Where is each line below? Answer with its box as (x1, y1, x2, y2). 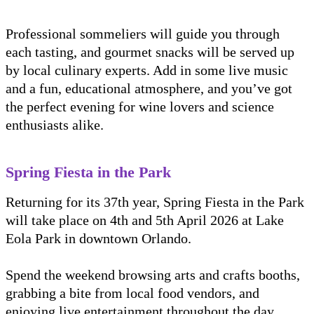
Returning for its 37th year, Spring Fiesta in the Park (6, 194, 304, 210)
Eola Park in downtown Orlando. (6, 231, 191, 247)
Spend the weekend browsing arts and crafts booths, (6, 267, 300, 283)
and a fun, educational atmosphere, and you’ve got (6, 81, 292, 97)
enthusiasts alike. (6, 117, 104, 133)
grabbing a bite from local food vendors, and (6, 285, 259, 301)
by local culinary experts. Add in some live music (6, 62, 288, 78)
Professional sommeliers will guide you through (6, 26, 280, 42)
